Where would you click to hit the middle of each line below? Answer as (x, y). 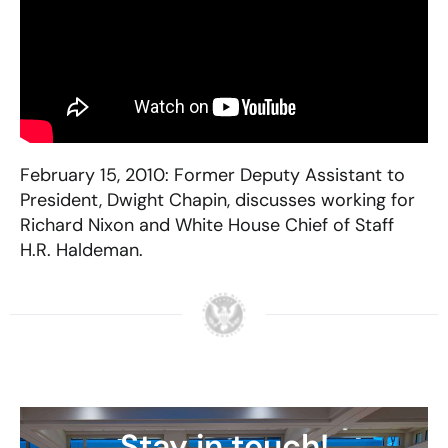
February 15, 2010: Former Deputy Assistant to (212, 174)
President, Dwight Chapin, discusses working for (217, 199)
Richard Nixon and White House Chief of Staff (207, 224)
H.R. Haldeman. (81, 249)
